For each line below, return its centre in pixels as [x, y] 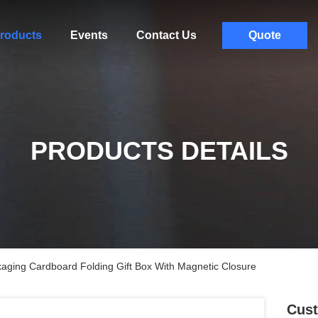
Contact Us [166, 35]
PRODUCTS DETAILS [159, 151]
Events [89, 35]
